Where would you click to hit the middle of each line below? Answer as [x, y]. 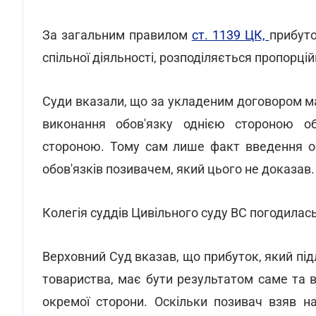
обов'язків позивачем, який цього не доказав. [178, 169]
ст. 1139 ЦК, [230, 35]
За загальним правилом [117, 35]
